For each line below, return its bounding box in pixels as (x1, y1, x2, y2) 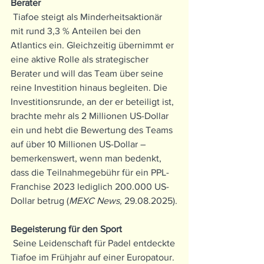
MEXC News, (69, 196, 122, 206)
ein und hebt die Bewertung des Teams (11, 125, 175, 136)
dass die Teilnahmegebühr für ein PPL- (11, 167, 169, 178)
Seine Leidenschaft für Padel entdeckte (11, 238, 177, 249)
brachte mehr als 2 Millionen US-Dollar (11, 111, 171, 121)
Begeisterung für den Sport (11, 224, 122, 235)
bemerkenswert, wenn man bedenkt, (11, 153, 164, 164)
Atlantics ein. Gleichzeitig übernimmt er (11, 40, 176, 51)
